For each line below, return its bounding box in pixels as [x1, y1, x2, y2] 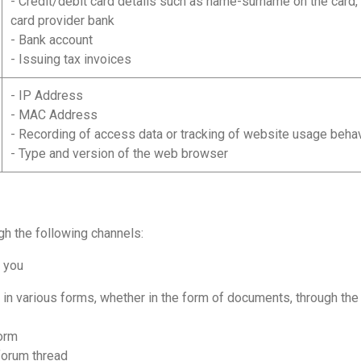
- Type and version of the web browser [10, 146, 228, 161]
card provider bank [10, 13, 114, 28]
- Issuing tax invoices [10, 52, 131, 67]
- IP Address [10, 88, 83, 103]
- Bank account [10, 32, 93, 48]
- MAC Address [10, 107, 98, 122]
